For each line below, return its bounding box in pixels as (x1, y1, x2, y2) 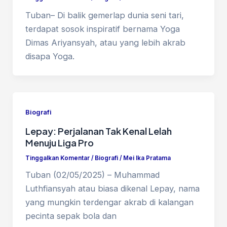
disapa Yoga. (25, 51, 74, 61)
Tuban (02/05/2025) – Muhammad (25, 170, 160, 180)
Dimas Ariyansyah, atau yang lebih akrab (25, 37, 185, 48)
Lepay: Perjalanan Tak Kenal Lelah (25, 125, 172, 137)
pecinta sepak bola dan (25, 211, 117, 221)
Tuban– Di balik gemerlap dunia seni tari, (25, 10, 184, 20)
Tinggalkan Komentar (25, 154, 90, 162)
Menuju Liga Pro (25, 136, 94, 148)
